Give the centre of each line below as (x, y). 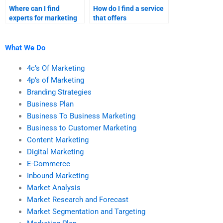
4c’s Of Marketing (56, 68)
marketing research (124, 56)
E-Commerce (48, 164)
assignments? (115, 65)
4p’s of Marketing (55, 80)
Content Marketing (57, 140)
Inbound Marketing (57, 175)
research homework (40, 28)
